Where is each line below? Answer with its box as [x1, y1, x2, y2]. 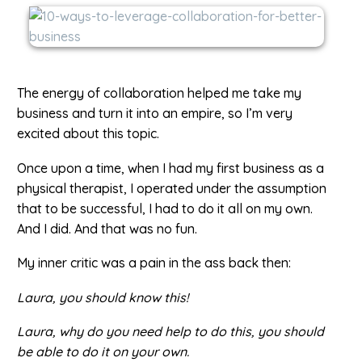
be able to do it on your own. [17, 343, 189, 360]
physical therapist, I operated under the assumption [17, 179, 326, 196]
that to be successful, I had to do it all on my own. [17, 200, 313, 217]
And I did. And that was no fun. [17, 220, 197, 237]
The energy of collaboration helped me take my [17, 85, 301, 101]
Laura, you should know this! [17, 288, 188, 305]
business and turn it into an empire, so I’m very [17, 105, 293, 121]
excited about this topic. [17, 125, 159, 141]
